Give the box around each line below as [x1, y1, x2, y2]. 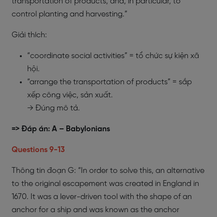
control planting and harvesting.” [12, 10, 127, 18]
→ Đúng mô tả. [27, 104, 80, 112]
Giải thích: [12, 31, 47, 39]
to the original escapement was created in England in [12, 180, 199, 188]
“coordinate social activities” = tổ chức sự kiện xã [27, 52, 199, 60]
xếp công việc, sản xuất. [27, 91, 113, 99]
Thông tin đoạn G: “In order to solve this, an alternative [12, 167, 204, 175]
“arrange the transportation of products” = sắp [27, 78, 192, 86]
